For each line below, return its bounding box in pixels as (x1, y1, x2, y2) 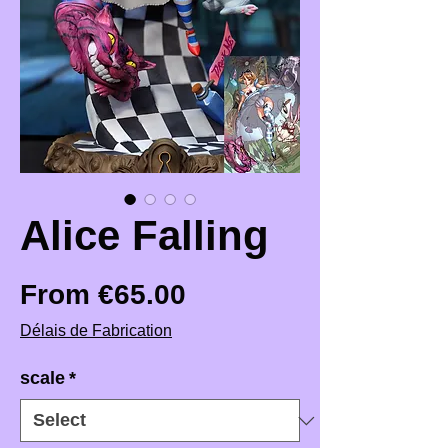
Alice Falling (20, 212, 269, 260)
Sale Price (185, 278, 322, 310)
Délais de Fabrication (20, 322, 172, 340)
